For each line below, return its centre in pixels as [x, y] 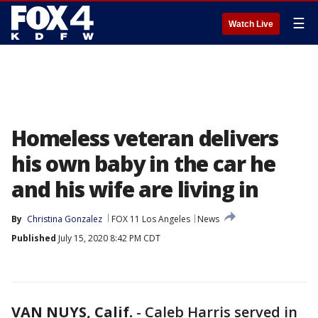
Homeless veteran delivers [145, 138]
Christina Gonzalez [65, 219]
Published [34, 238]
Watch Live [251, 24]
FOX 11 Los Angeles [151, 219]
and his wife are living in [135, 189]
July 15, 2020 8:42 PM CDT [108, 238]
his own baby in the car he [143, 164]
